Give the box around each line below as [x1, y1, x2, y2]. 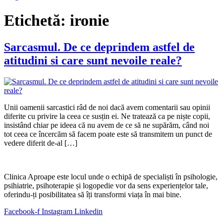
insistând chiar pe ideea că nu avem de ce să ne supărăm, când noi [4, 120, 209, 129]
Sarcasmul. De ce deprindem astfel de [4, 40, 195, 54]
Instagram [42, 207, 72, 216]
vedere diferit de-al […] [4, 138, 77, 147]
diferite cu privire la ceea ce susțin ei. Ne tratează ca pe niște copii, [4, 111, 210, 120]
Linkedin [74, 207, 103, 216]
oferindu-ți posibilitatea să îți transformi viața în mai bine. [4, 190, 181, 199]
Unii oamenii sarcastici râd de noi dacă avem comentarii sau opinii [4, 103, 210, 111]
